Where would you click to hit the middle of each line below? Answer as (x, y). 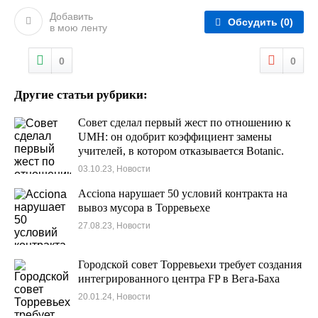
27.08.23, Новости (114, 225)
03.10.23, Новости (114, 169)
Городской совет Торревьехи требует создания (190, 264)
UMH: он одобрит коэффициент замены (175, 136)
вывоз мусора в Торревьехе (144, 207)
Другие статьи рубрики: (81, 94)
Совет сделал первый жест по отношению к (185, 122)
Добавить (71, 16)
